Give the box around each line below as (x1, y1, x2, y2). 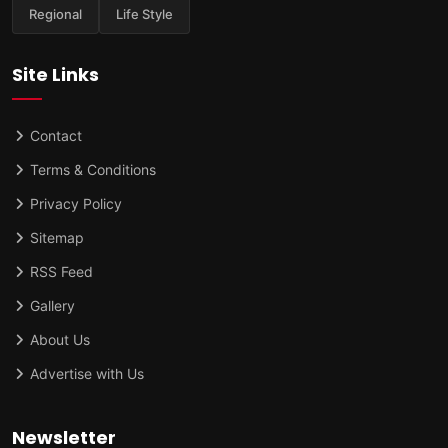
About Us (26, 331, 90, 349)
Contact (26, 127, 82, 145)
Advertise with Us (26, 365, 144, 383)
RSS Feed (26, 263, 93, 281)
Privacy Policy (26, 195, 122, 213)
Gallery (26, 297, 75, 315)
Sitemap (26, 229, 84, 247)
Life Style (116, 6, 173, 23)
